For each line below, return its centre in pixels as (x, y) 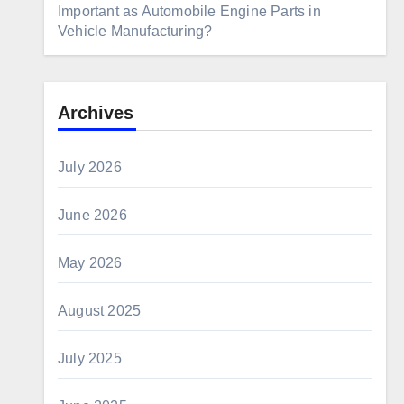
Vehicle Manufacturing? (135, 31)
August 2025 (100, 311)
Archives (96, 113)
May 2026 (90, 263)
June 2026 (92, 215)
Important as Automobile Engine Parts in (189, 11)
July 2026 (90, 167)
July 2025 (90, 358)
